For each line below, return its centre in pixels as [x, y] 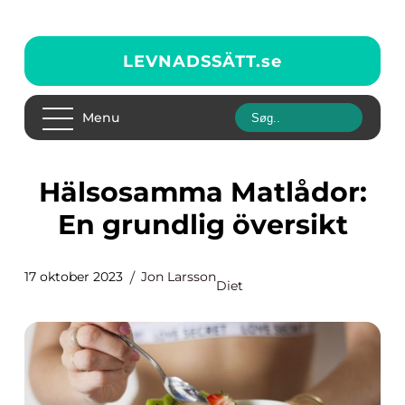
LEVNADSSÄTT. [192, 61]
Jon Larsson [179, 277]
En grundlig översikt [202, 225]
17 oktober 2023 [74, 277]
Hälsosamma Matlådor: [49, 192]
